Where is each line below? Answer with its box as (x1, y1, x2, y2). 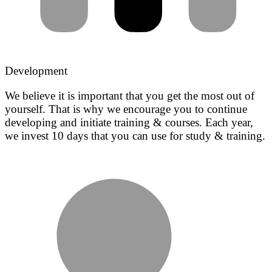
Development (5, 64, 67, 78)
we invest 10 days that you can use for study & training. (5, 129, 265, 143)
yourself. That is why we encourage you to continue (5, 103, 247, 116)
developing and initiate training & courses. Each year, (5, 116, 253, 129)
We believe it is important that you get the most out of (5, 89, 254, 103)
